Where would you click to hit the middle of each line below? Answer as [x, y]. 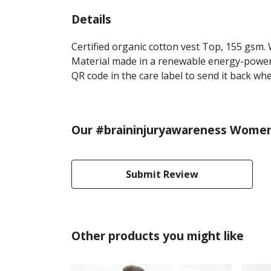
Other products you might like [158, 235]
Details [91, 19]
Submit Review [162, 174]
